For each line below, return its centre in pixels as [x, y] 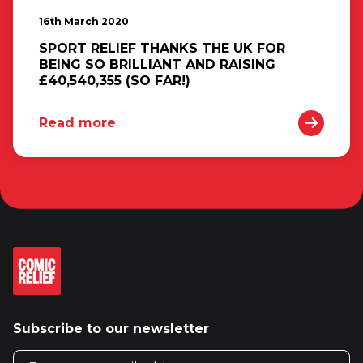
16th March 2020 [84, 21]
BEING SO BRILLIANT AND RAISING [157, 64]
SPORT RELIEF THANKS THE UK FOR [162, 48]
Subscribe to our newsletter [111, 328]
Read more [77, 122]
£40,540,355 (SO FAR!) [115, 80]
